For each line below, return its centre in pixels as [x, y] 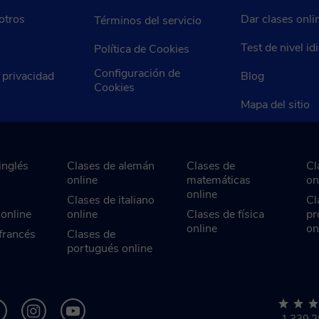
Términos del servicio [148, 21]
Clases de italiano [111, 200]
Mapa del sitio [275, 105]
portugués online [110, 249]
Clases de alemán [111, 166]
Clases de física [225, 214]
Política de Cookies [142, 49]
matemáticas [219, 180]
